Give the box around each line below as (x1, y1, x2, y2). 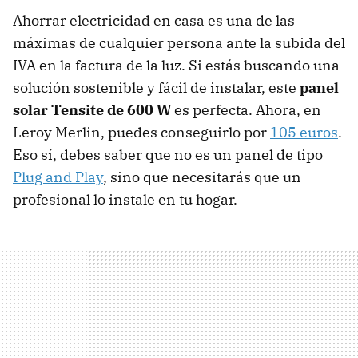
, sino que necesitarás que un (103, 168, 301, 187)
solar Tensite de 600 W (13, 101, 174, 120)
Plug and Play (13, 168, 103, 187)
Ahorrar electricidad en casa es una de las (13, 11, 295, 30)
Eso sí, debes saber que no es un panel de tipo (13, 145, 323, 165)
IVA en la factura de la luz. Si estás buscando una (13, 56, 340, 75)
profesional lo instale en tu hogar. (13, 190, 237, 209)
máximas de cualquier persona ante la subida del (13, 34, 345, 53)
